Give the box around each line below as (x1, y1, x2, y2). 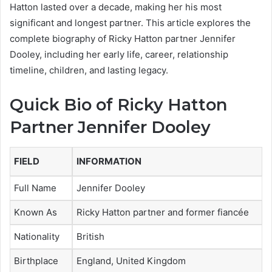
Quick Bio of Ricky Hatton (10, 95, 227, 115)
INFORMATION (76, 155, 141, 167)
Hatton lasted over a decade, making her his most (10, 1, 222, 13)
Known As (14, 206, 57, 218)
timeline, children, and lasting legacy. (10, 64, 168, 76)
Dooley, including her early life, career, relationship (10, 49, 228, 61)
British (76, 230, 104, 242)
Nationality (14, 230, 59, 242)
